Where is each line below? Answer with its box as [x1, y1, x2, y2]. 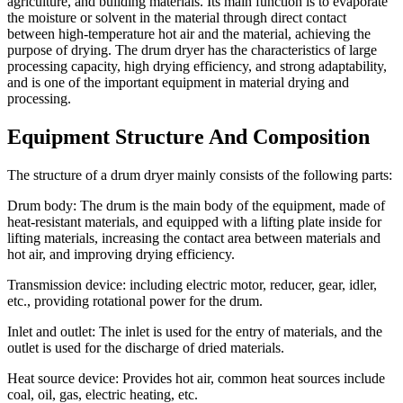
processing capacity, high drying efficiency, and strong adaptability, [7, 58, 387, 75]
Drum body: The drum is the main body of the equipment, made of [7, 198, 385, 214]
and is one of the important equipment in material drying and [7, 75, 349, 91]
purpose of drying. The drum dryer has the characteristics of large [7, 42, 377, 58]
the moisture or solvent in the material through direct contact [7, 10, 346, 26]
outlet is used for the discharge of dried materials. [7, 340, 284, 356]
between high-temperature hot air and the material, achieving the [7, 26, 371, 42]
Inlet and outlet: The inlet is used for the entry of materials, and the [7, 324, 382, 340]
